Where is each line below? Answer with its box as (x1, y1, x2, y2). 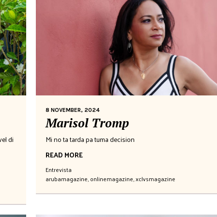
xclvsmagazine (136, 173, 175, 184)
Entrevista (46, 164, 72, 175)
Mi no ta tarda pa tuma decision (46, 133, 135, 145)
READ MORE (46, 148, 83, 161)
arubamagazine (46, 173, 88, 184)
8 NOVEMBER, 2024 (46, 106, 100, 113)
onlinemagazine (90, 173, 133, 184)
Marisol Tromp (46, 114, 129, 131)
